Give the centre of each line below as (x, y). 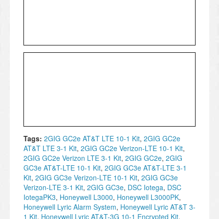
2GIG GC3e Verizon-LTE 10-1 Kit (86, 178)
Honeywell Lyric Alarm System (70, 207)
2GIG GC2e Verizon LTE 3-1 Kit (72, 158)
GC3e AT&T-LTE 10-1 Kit (62, 168)
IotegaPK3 (40, 197)
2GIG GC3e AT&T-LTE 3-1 (146, 168)
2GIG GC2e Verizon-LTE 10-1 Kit (132, 148)
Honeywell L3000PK (148, 197)
